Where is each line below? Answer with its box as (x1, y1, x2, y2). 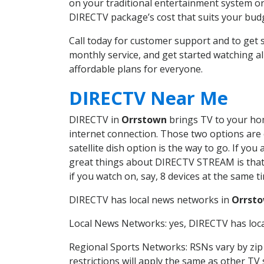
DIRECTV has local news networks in (69, 193, 232, 206)
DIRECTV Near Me (69, 85, 228, 110)
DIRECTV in (69, 113, 121, 126)
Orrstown (121, 113, 167, 126)
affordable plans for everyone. (69, 62, 203, 76)
